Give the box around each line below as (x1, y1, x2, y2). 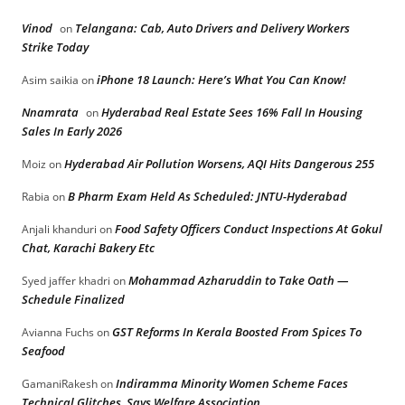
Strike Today (22, 39, 89, 55)
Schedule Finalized (22, 291, 125, 307)
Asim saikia (22, 72, 79, 88)
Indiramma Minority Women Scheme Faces (116, 375, 348, 391)
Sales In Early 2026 (22, 123, 122, 139)
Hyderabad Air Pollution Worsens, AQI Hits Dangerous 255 (64, 155, 374, 172)
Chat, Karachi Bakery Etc (22, 240, 155, 256)
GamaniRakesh (22, 376, 98, 391)
